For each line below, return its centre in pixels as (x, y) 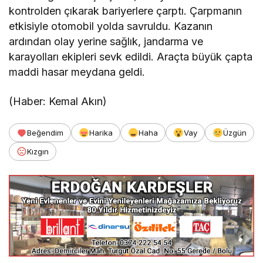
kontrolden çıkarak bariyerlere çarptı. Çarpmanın (126, 11)
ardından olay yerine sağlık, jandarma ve (106, 41)
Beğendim (45, 133)
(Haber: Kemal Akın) (58, 101)
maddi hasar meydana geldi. (77, 72)
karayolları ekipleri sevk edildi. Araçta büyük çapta (131, 57)
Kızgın (38, 151)
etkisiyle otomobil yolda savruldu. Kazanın (111, 26)
